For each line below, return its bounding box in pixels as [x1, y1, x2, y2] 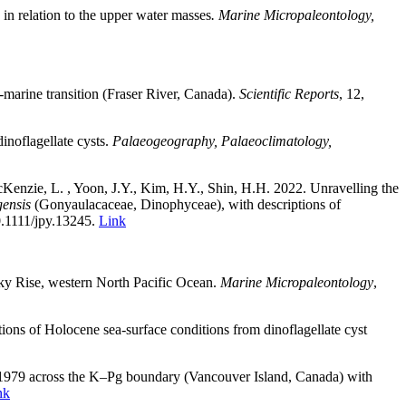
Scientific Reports [239, 85, 339, 101]
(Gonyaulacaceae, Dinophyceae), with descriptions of [31, 196, 341, 212]
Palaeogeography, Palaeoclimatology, [112, 132, 332, 149]
